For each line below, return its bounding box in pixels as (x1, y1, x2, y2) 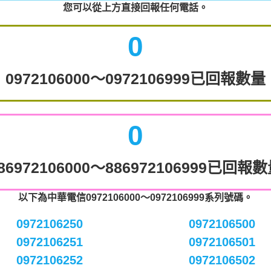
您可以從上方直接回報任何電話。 (63, 2, 208, 13)
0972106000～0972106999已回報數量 (5, 70, 266, 87)
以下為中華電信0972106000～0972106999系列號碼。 (18, 192, 253, 203)
